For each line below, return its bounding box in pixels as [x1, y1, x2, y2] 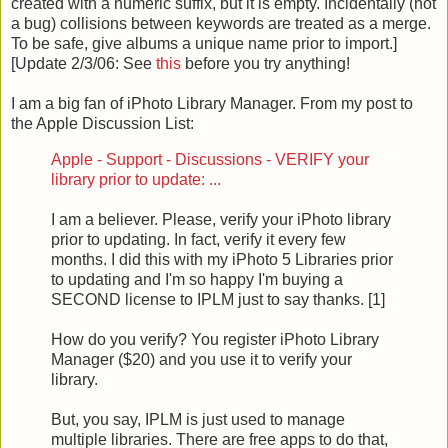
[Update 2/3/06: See [11, 54, 156, 72]
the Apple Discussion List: [11, 114, 194, 132]
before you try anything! [181, 54, 350, 72]
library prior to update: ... [51, 170, 221, 188]
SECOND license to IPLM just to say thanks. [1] [51, 290, 385, 308]
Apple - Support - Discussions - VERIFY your [51, 150, 369, 168]
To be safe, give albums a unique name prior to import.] [11, 34, 397, 52]
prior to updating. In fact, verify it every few [51, 230, 346, 248]
